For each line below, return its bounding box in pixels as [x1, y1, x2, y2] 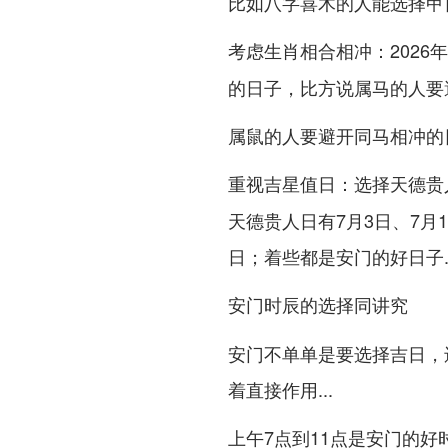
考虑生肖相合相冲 [228, 38, 372, 64]
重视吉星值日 [228, 171, 336, 197]
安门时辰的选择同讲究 [228, 292, 408, 318]
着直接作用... [228, 376, 333, 402]
